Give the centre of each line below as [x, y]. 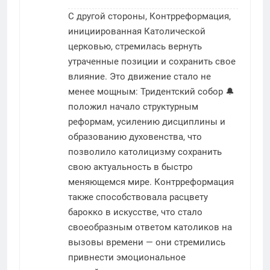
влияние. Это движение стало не [140, 76]
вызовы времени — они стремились [147, 242]
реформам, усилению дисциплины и [147, 121]
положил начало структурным [133, 106]
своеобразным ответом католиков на [150, 227]
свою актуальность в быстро [130, 167]
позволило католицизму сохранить [145, 152]
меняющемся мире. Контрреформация [151, 182]
